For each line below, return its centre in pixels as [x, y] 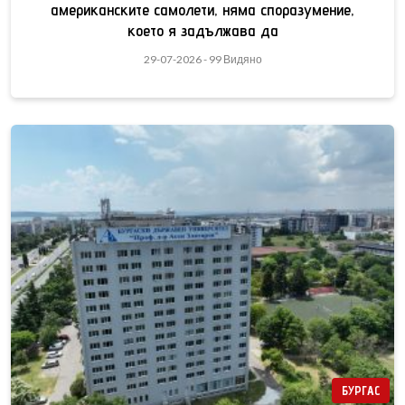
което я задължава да [202, 31]
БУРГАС [361, 391]
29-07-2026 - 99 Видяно [202, 60]
